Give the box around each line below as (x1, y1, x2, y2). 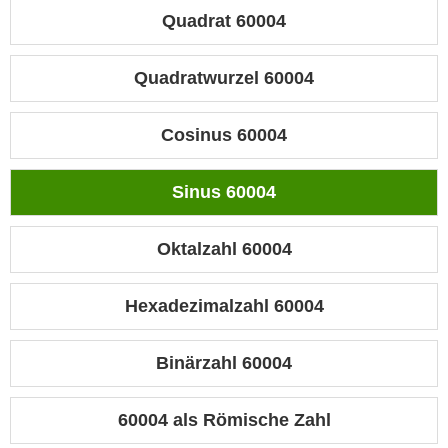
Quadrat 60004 (162, 11, 286, 32)
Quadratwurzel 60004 (134, 68, 314, 89)
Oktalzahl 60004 (156, 239, 292, 260)
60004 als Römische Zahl (117, 410, 331, 431)
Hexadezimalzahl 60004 (124, 296, 324, 317)
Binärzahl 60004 (156, 353, 292, 374)
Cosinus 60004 (161, 125, 287, 146)
